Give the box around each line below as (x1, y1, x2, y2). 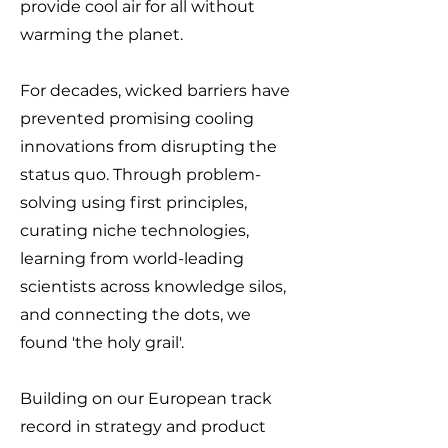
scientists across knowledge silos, (20, 277, 286, 296)
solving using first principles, (20, 193, 247, 212)
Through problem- (113, 165, 261, 184)
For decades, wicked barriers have (20, 81, 290, 100)
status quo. (20, 165, 109, 184)
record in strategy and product (20, 417, 266, 436)
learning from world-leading (20, 249, 244, 268)
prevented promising (20, 109, 191, 128)
